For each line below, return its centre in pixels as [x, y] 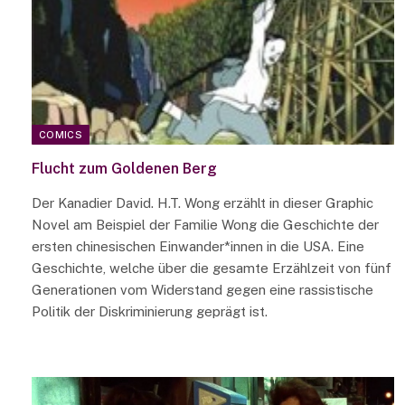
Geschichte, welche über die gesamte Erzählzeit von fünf [212, 268]
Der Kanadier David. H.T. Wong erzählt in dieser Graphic [202, 203]
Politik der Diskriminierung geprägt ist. [150, 312]
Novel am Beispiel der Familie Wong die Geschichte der [205, 225]
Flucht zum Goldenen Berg [124, 169]
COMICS [61, 135]
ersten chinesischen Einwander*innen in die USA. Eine [198, 247]
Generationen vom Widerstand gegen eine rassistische [202, 290]
